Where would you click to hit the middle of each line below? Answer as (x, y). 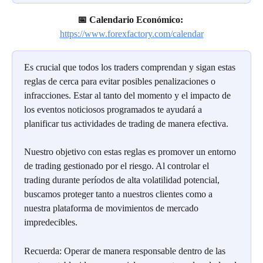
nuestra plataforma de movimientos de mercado (112, 208)
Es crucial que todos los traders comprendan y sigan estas (131, 67)
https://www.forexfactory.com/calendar (131, 33)
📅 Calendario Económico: (130, 19)
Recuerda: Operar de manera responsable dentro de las (126, 251)
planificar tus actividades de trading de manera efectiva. (126, 123)
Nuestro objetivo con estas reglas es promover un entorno (131, 152)
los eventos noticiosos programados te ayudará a (114, 109)
